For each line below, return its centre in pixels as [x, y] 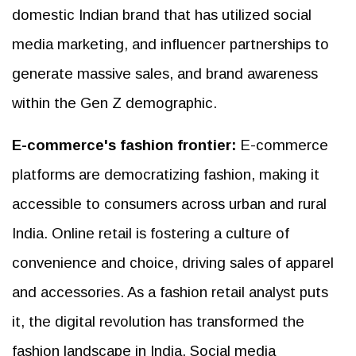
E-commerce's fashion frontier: [124, 145]
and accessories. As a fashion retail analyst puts [170, 292]
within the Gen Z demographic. [114, 103]
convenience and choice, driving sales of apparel [173, 262]
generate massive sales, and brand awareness [165, 73]
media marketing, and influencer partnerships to [170, 44]
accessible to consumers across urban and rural [169, 203]
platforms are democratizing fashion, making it [166, 174]
